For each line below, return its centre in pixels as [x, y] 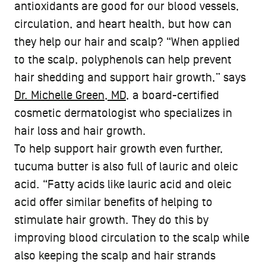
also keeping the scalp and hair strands [115, 256]
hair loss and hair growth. [82, 132]
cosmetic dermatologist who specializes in [123, 114]
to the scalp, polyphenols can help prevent [123, 60]
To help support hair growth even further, [119, 149]
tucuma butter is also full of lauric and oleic [126, 167]
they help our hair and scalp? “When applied [127, 42]
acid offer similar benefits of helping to [113, 203]
